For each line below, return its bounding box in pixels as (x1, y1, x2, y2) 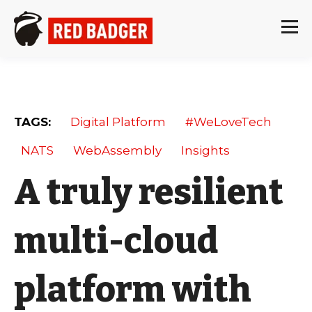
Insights (181, 143, 230, 157)
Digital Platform (70, 114, 166, 129)
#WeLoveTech (185, 114, 272, 129)
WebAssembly (73, 143, 162, 157)
